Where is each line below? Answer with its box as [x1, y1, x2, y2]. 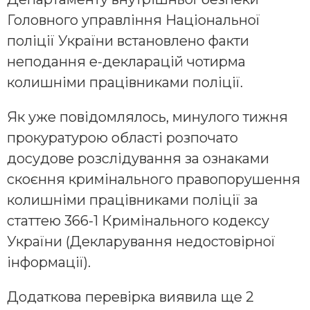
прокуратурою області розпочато [7, 129, 238, 146]
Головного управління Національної [7, 11, 260, 28]
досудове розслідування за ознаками [7, 149, 269, 167]
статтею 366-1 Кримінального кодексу [7, 212, 269, 229]
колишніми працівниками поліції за [7, 191, 258, 208]
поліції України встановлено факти [7, 32, 249, 49]
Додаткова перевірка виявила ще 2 [7, 288, 254, 305]
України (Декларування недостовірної [7, 232, 275, 250]
